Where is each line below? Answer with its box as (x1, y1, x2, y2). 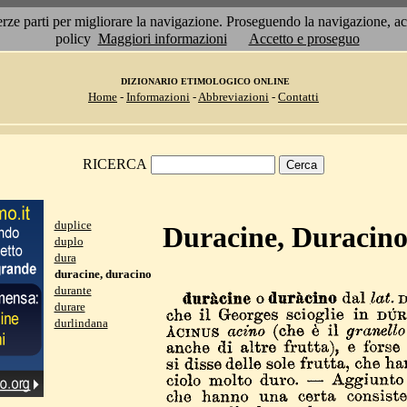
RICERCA (83, 156, 147, 172)
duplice (54, 218, 92, 232)
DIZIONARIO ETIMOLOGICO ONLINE (120, 76, 290, 86)
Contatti (278, 90, 319, 104)
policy (55, 31, 91, 46)
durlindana (54, 316, 108, 330)
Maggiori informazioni (97, 31, 227, 46)
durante (54, 283, 92, 297)
